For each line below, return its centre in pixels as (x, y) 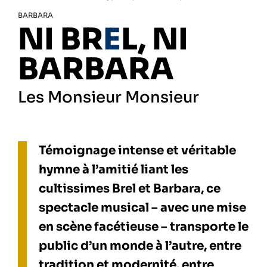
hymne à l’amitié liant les (114, 170)
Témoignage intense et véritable (137, 151)
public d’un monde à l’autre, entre (140, 246)
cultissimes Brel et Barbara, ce (130, 189)
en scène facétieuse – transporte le (144, 227)
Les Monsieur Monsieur (108, 98)
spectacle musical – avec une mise (142, 208)
